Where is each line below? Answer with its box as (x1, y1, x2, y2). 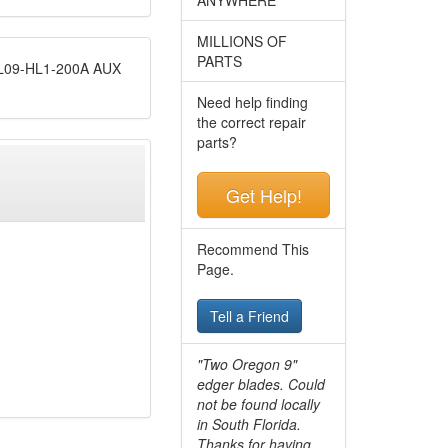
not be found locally (197, 393, 320, 414)
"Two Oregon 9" (197, 353, 297, 374)
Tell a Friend (210, 305, 289, 326)
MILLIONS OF (197, 30, 287, 51)
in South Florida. (197, 413, 301, 434)
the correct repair (197, 111, 306, 132)
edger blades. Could (197, 373, 325, 394)
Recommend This (197, 238, 309, 259)
